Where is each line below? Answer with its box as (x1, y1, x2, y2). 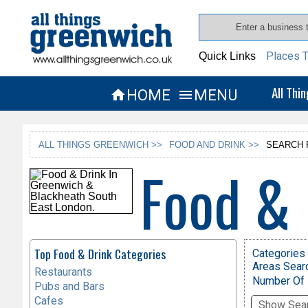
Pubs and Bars (34, 279, 104, 293)
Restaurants (34, 265, 92, 278)
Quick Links (199, 50, 256, 62)
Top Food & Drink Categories (34, 244, 166, 263)
